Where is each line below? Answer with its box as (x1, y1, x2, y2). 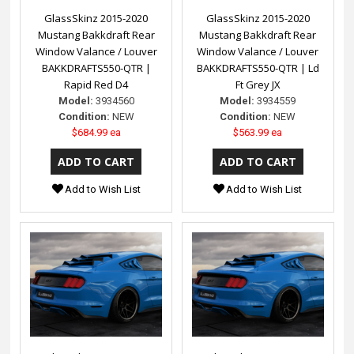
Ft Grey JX (235, 77, 281, 92)
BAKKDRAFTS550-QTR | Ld (196, 61, 319, 76)
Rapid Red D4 (64, 77, 129, 92)
